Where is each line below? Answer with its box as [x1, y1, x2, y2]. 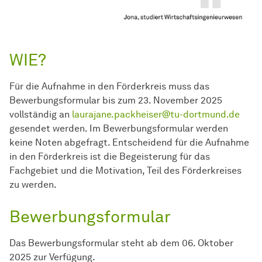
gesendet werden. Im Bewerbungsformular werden [9, 123, 228, 135]
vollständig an [9, 109, 72, 120]
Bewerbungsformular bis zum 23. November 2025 [9, 95, 222, 106]
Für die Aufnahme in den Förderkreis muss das [9, 81, 209, 92]
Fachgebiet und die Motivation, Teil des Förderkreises [9, 165, 242, 177]
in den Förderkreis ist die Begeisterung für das [9, 151, 210, 163]
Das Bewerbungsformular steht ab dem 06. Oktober [9, 237, 233, 249]
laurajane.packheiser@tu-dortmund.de [72, 109, 240, 120]
